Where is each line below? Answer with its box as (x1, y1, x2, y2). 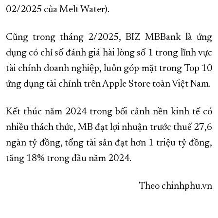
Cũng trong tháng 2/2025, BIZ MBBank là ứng (6, 33, 212, 43)
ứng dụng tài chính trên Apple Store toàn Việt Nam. (6, 79, 211, 90)
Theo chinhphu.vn (139, 182, 212, 192)
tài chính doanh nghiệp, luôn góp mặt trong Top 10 (6, 64, 212, 74)
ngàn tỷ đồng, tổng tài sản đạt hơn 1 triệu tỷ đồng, (6, 138, 212, 148)
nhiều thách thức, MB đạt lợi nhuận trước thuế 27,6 (6, 123, 212, 133)
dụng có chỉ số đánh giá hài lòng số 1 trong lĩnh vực (6, 48, 212, 58)
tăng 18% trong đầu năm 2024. (6, 154, 131, 164)
